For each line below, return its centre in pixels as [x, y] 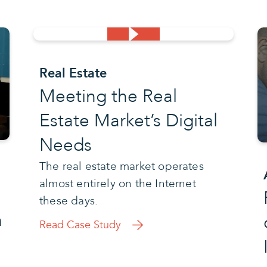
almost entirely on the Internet [117, 183]
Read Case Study [80, 225]
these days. [69, 201]
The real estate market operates [121, 166]
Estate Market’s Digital [128, 120]
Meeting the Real [108, 96]
